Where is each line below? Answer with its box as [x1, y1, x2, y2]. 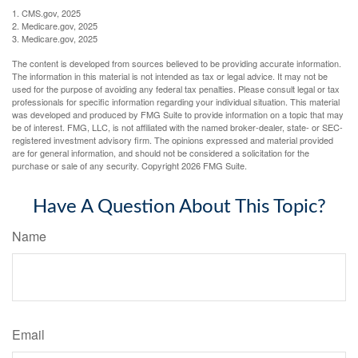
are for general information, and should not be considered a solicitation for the [12, 145, 309, 159]
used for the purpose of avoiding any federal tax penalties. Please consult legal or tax [12, 82, 340, 95]
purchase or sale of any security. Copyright [12, 158, 181, 172]
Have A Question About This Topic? [32, 197, 326, 217]
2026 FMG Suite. [181, 158, 247, 172]
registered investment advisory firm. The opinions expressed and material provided [12, 133, 333, 146]
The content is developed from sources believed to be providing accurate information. [12, 56, 341, 70]
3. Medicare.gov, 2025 [12, 31, 97, 45]
